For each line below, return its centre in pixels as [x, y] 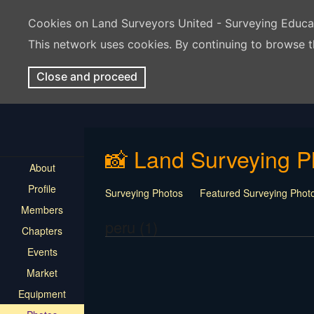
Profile [42, 189]
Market [42, 273]
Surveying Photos [144, 193]
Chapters [42, 231]
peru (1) [131, 227]
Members [42, 210]
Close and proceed [87, 76]
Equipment [42, 294]
